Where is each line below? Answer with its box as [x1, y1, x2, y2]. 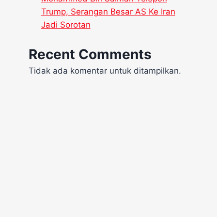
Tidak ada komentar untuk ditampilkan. [29, 65, 182, 76]
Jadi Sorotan [41, 20, 91, 30]
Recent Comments [29, 46, 152, 62]
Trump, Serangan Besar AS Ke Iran [41, 7, 175, 17]
